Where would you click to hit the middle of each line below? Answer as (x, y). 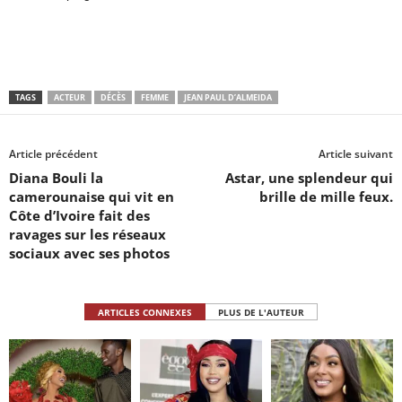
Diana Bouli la (56, 178)
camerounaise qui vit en (92, 197)
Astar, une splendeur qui (309, 178)
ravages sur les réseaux (87, 235)
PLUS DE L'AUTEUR (261, 313)
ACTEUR (70, 98)
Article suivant (356, 154)
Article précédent (53, 154)
